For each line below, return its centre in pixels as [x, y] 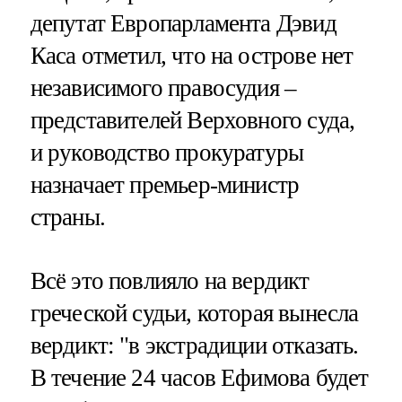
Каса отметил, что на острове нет [192, 55]
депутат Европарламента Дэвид [183, 23]
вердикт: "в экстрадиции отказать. [194, 345]
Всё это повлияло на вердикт [170, 280]
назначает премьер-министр [165, 184]
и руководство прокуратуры [167, 152]
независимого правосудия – [163, 87]
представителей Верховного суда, [192, 120]
